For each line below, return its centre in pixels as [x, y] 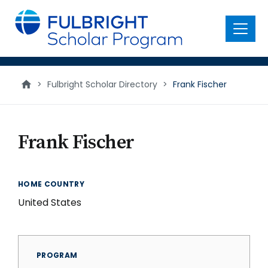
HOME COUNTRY [51, 184]
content [28, 24]
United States [50, 202]
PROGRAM [57, 255]
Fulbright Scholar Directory [102, 84]
